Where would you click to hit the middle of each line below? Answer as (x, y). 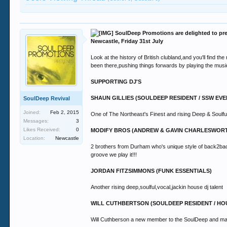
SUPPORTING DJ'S (116, 82)
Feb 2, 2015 (65, 112)
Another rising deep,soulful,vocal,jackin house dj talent (157, 187)
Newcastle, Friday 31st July (127, 41)
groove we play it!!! (114, 155)
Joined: (32, 112)
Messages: (36, 121)
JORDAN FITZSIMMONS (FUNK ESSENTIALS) (152, 171)
